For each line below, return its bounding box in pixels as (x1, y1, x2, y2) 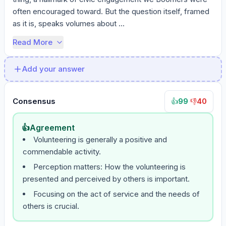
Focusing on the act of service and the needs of (33, 189, 200, 199)
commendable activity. (23, 147, 101, 156)
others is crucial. (23, 201, 79, 211)
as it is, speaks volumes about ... (13, 19, 125, 28)
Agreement (30, 123, 75, 133)
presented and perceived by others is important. (23, 174, 190, 184)
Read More (13, 37, 52, 47)
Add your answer (22, 64, 85, 74)
